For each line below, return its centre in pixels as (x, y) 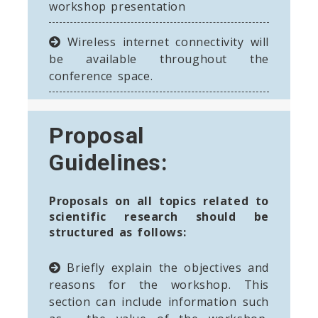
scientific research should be (159, 216)
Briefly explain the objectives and (165, 267)
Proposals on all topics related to (159, 201)
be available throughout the (159, 59)
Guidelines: (109, 162)
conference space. (101, 76)
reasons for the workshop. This (159, 284)
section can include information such (159, 301)
